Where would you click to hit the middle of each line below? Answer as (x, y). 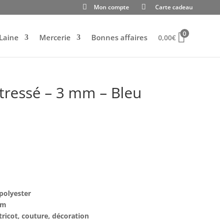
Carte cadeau (174, 7)
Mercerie (55, 37)
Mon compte (111, 7)
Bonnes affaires (119, 37)
